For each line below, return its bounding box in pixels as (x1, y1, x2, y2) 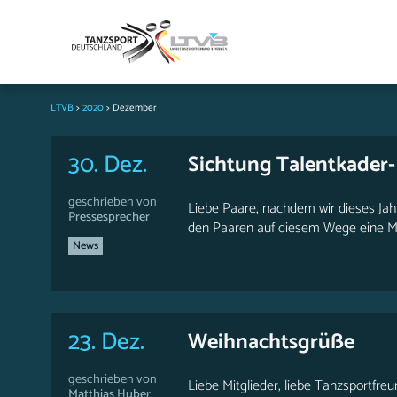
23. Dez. (68, 323, 144, 362)
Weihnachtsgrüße (188, 325, 354, 360)
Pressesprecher (68, 206, 150, 228)
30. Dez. (68, 145, 147, 185)
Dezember (113, 100, 157, 116)
